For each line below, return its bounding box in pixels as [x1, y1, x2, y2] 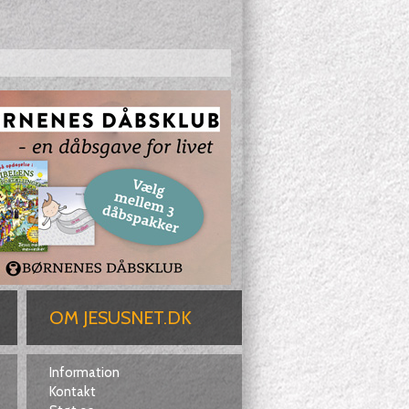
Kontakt [48, 383, 96, 400]
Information [48, 364, 120, 381]
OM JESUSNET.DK [48, 307, 192, 329]
